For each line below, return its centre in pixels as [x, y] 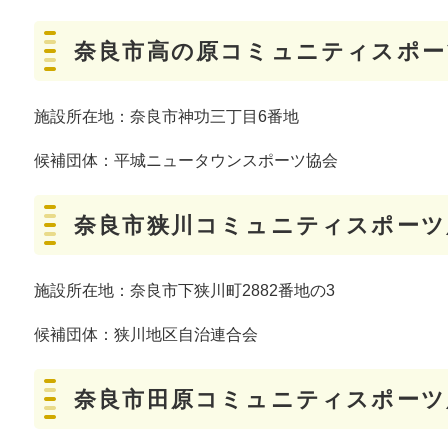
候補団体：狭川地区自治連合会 [146, 335]
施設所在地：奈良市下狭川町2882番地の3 [184, 291]
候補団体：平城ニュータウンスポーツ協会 [186, 161]
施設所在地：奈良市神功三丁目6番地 [166, 117]
